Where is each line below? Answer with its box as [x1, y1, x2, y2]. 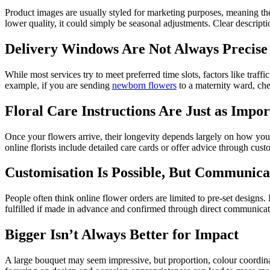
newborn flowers [112, 80, 177, 90]
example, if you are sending [5, 80, 112, 90]
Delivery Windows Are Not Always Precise [5, 40, 268, 57]
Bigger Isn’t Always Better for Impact [5, 227, 239, 243]
